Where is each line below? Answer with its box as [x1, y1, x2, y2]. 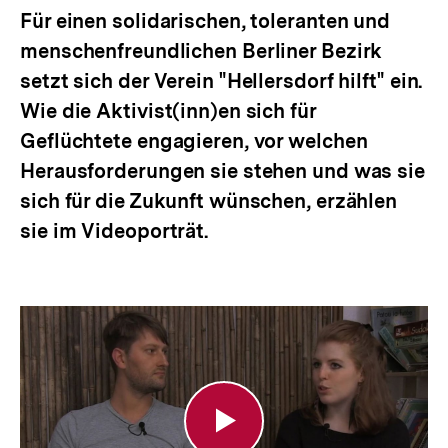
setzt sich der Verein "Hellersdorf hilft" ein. [20, 69, 423, 93]
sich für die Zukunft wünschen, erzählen [20, 189, 398, 213]
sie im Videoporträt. [20, 219, 208, 243]
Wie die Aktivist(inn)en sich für [20, 99, 316, 123]
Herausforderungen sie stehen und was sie [20, 159, 425, 183]
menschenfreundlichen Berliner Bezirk [20, 39, 383, 63]
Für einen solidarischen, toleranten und [20, 9, 391, 33]
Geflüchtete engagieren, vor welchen [20, 129, 368, 153]
